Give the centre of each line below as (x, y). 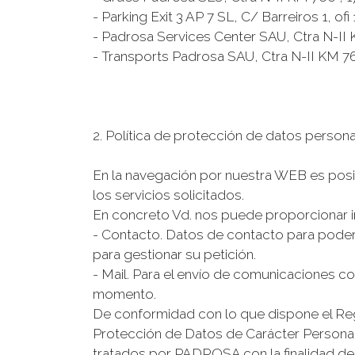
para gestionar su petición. (174, 254)
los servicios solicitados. (168, 195)
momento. (124, 294)
